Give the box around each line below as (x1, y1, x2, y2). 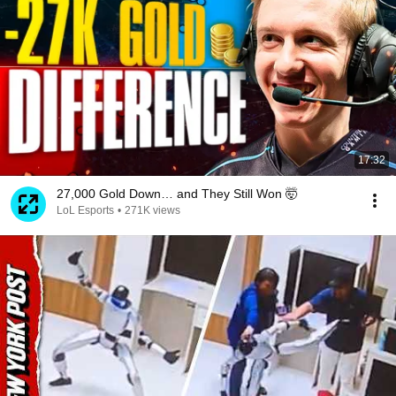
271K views (125, 204, 180, 217)
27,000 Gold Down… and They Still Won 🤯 (57, 187, 298, 201)
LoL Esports (57, 204, 114, 217)
